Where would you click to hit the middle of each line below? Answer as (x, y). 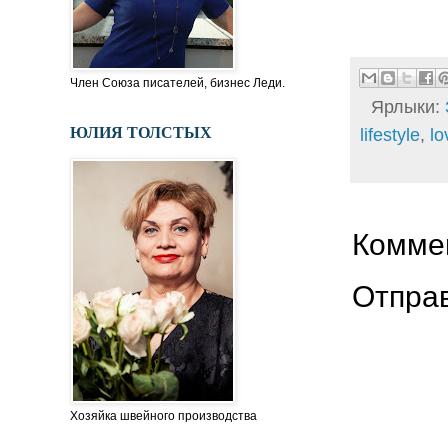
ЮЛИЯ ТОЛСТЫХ (141, 132)
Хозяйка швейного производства (163, 416)
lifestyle (390, 134)
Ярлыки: (407, 106)
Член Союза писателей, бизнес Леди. (177, 83)
